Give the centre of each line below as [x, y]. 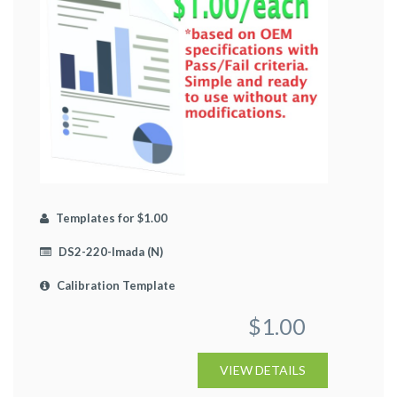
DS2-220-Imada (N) [109, 251]
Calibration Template [115, 285]
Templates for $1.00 [110, 218]
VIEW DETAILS [263, 370]
